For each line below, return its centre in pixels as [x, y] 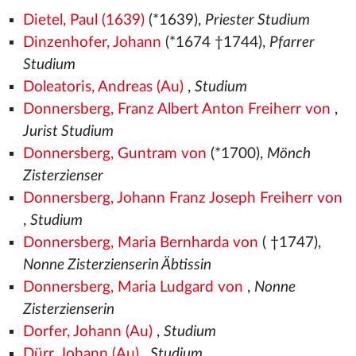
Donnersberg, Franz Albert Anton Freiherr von [176, 109]
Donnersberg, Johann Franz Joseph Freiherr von [182, 198]
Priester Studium [257, 20]
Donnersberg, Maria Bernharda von [140, 243]
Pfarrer [292, 43]
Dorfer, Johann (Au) [87, 332]
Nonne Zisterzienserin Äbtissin [117, 265]
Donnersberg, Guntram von [114, 154]
